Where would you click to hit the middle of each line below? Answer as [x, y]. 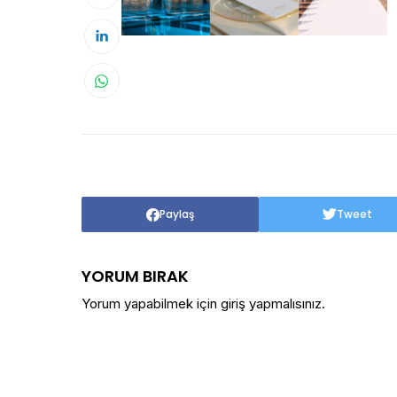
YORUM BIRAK [135, 276]
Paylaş [177, 214]
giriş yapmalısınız [271, 304]
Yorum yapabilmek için [151, 304]
